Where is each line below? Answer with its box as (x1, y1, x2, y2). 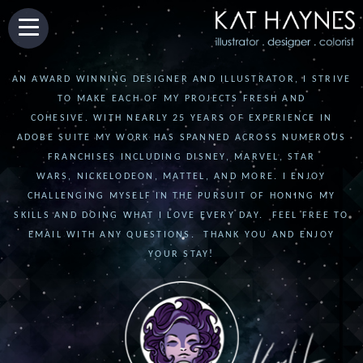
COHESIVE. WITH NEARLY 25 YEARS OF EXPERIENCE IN (30, 113, 333, 123)
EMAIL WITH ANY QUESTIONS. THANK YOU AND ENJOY (28, 230, 335, 240)
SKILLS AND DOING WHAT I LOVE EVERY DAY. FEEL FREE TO (14, 211, 349, 220)
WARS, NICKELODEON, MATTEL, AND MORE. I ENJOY (36, 172, 327, 181)
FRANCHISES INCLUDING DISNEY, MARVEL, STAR (47, 152, 316, 162)
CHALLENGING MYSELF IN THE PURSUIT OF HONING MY (27, 191, 336, 201)
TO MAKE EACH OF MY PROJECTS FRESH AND (57, 94, 306, 104)
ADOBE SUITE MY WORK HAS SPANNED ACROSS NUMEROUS (16, 133, 347, 143)
